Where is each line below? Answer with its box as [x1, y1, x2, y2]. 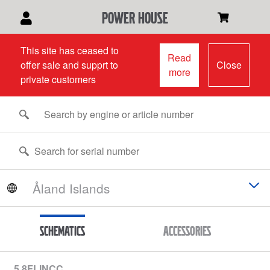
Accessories [163, 223, 211, 238]
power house [101, 8, 168, 27]
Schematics [40, 223, 86, 238]
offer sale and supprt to [20, 58, 118, 72]
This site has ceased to [20, 43, 119, 57]
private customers [20, 72, 96, 86]
